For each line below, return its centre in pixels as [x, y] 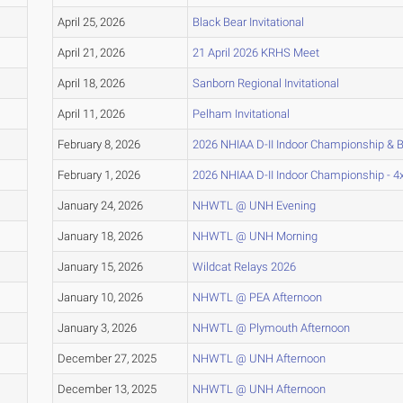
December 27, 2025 [107, 359]
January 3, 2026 [97, 328]
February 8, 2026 [99, 145]
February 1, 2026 [99, 175]
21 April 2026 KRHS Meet [255, 53]
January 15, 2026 [100, 267]
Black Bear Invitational [248, 22]
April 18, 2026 [91, 84]
